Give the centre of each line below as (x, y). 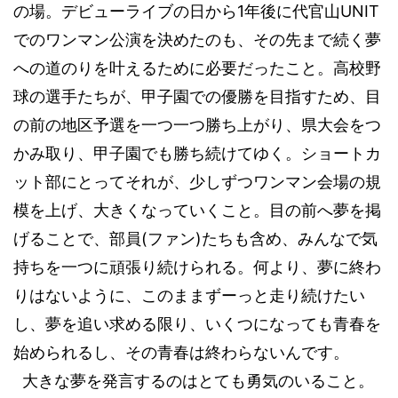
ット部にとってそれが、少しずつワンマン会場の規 (197, 182)
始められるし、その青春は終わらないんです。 (181, 353)
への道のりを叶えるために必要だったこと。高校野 (197, 68)
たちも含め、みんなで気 (290, 239)
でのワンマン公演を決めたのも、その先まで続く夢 (197, 40)
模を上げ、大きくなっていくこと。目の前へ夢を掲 (197, 211)
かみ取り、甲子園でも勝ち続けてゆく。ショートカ (197, 154)
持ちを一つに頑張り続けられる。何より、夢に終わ (197, 267)
